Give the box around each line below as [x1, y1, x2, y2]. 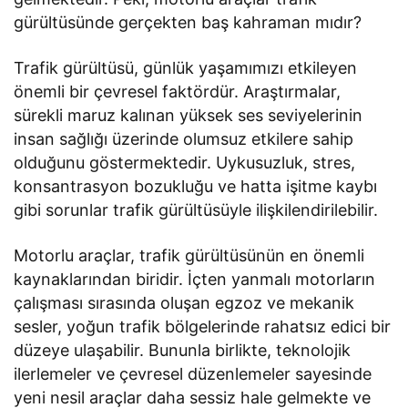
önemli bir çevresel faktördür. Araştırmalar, [14, 82, 342, 102]
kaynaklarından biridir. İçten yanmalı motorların [14, 270, 376, 290]
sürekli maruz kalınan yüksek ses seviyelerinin [14, 106, 363, 126]
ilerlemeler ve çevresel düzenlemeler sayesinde [14, 364, 372, 384]
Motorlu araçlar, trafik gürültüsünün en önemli [14, 246, 365, 266]
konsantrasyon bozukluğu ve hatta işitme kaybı [14, 177, 378, 197]
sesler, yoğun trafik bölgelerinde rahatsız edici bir [14, 317, 392, 337]
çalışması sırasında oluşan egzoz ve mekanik [14, 293, 355, 313]
